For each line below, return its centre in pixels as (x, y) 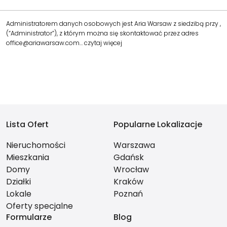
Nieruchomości (36, 145)
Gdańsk (129, 157)
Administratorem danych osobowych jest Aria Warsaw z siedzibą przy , (113, 24)
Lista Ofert (27, 124)
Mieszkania (28, 157)
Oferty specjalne (40, 206)
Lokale (19, 194)
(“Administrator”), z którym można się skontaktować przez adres (102, 33)
